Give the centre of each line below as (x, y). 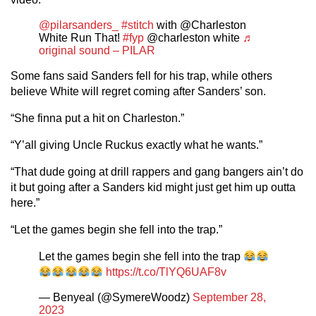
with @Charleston (200, 25)
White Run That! (81, 38)
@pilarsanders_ (79, 25)
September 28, (229, 297)
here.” (25, 203)
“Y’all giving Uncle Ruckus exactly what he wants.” (136, 145)
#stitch (138, 25)
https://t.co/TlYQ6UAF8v (166, 272)
